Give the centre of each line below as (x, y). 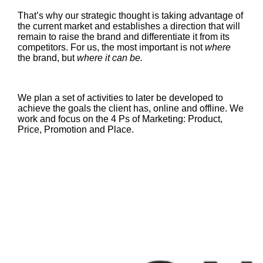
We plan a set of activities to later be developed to (120, 97)
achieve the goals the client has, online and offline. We (130, 108)
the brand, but (47, 58)
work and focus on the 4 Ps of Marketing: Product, (120, 119)
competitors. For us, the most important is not (111, 47)
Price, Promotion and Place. (75, 129)
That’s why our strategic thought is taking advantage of (130, 15)
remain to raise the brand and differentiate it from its (123, 36)
